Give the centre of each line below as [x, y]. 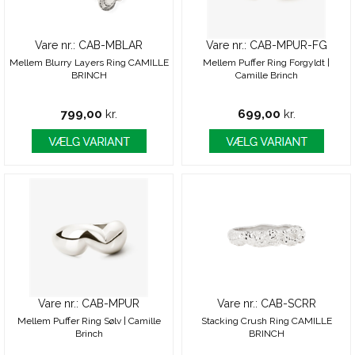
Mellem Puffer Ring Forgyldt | [266, 63]
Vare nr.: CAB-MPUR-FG [266, 45]
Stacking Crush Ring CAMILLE [266, 321]
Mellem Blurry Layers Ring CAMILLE [89, 63]
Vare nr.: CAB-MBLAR [89, 45]
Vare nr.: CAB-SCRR [266, 303]
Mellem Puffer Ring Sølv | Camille [89, 321]
